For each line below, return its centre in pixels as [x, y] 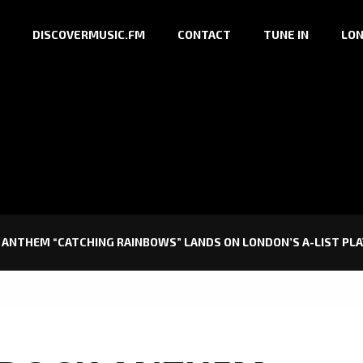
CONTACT [204, 35]
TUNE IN [286, 35]
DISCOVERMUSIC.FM [89, 35]
